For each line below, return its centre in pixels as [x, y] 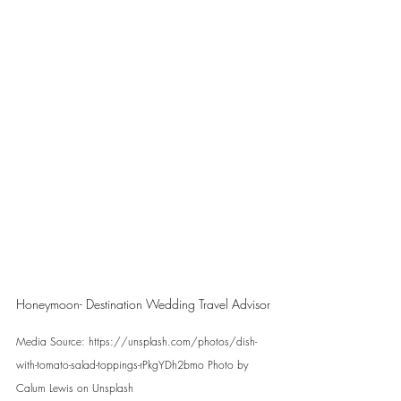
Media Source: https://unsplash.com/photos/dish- [137, 341]
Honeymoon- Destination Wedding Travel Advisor [143, 304]
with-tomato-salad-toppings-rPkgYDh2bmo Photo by [134, 365]
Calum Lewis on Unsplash [75, 388]
